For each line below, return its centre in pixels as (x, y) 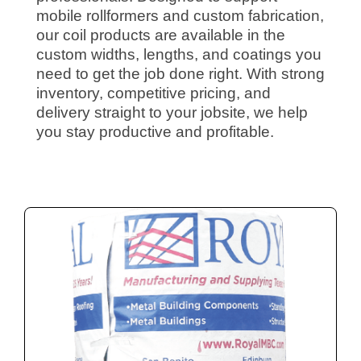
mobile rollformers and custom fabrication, (180, 16)
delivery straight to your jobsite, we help (172, 113)
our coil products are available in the (161, 35)
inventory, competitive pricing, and (154, 93)
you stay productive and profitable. (155, 132)
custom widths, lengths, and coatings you (179, 55)
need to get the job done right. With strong (180, 74)
